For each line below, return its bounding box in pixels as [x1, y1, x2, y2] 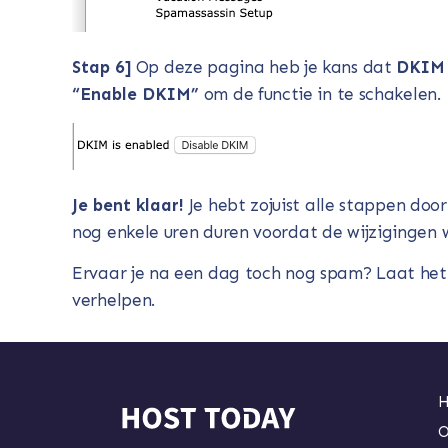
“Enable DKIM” [72, 84, 199, 105]
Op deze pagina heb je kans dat [131, 57, 397, 78]
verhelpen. [72, 290, 155, 311]
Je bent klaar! [72, 194, 184, 215]
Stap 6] [72, 57, 131, 78]
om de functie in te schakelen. [199, 84, 441, 105]
